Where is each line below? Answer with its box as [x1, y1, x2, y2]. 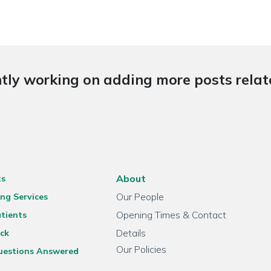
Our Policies [116, 243, 167, 255]
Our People [116, 191, 165, 203]
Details [116, 227, 146, 239]
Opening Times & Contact [116, 209, 227, 221]
